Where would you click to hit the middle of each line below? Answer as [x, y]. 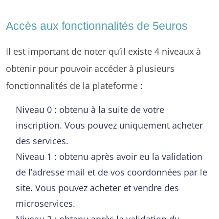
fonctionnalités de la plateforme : [74, 85]
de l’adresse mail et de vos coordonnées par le [111, 172]
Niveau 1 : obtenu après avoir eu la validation [109, 156]
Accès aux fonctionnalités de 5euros [97, 26]
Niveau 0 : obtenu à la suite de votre [90, 109]
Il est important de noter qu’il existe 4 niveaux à [103, 51]
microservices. [45, 203]
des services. [42, 140]
